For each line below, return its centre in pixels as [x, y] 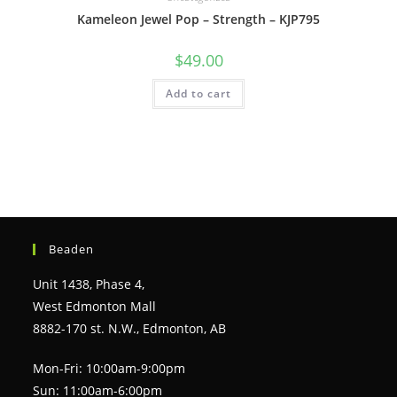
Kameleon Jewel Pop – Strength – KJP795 [198, 19]
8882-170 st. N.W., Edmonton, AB [130, 329]
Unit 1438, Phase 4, [89, 284]
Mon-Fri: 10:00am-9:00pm [109, 369]
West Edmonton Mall [95, 307]
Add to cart [198, 93]
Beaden [72, 249]
